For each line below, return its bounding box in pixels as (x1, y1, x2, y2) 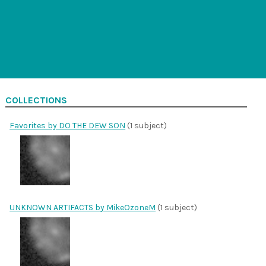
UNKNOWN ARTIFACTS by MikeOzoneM (9, 202, 156, 213)
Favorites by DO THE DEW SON (9, 121, 126, 131)
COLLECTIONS (5, 95, 68, 106)
